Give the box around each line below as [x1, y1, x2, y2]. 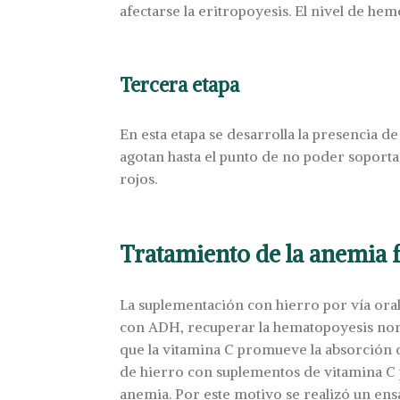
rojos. [120, 169, 158, 187]
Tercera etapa [120, 72, 240, 98]
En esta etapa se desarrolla [120, 124, 299, 143]
